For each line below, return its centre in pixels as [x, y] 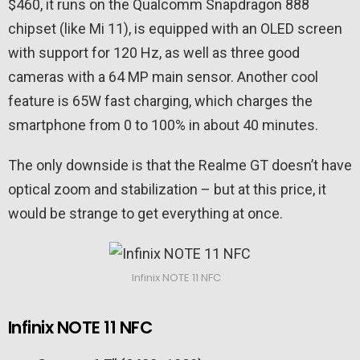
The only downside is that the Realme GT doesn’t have [180, 166]
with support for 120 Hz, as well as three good [154, 53]
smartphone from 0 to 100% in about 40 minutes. [163, 125]
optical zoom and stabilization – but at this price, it [167, 190]
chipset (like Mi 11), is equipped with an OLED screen [175, 29]
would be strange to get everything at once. [145, 214]
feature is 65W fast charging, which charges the [160, 101]
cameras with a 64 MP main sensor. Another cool [163, 77]
